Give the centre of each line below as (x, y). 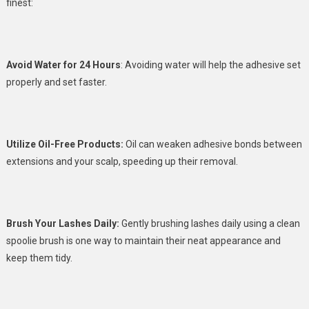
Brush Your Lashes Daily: (63, 224)
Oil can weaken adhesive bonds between (212, 144)
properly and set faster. (56, 82)
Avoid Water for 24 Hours (63, 65)
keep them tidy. (39, 258)
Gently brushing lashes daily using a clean (210, 224)
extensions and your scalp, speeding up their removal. (122, 162)
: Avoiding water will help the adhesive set (210, 65)
